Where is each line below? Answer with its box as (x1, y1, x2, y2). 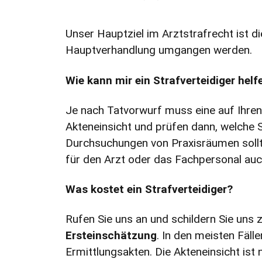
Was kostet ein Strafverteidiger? (65, 182, 233, 196)
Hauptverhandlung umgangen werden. (65, 43, 252, 57)
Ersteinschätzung (65, 229, 157, 243)
